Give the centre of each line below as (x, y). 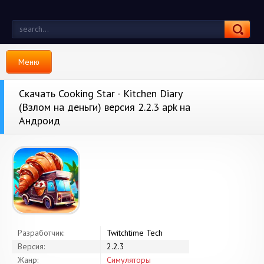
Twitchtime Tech (135, 233)
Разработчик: (41, 233)
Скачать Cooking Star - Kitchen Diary (101, 93)
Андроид (39, 121)
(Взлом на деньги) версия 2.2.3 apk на (105, 107)
